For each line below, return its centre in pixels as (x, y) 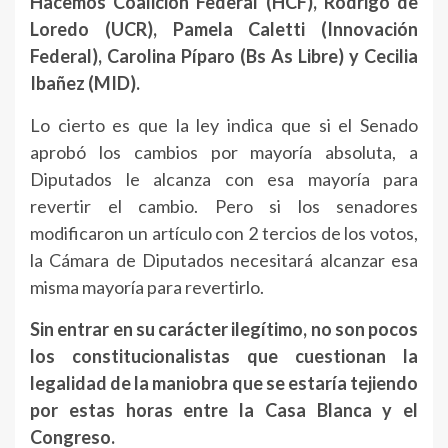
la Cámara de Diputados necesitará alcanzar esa (224, 260)
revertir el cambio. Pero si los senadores (224, 206)
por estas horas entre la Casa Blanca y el (224, 410)
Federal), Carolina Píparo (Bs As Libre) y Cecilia (224, 56)
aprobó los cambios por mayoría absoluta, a (224, 152)
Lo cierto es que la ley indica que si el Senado (224, 125)
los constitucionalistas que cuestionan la (224, 356)
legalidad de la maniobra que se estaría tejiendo (224, 383)
